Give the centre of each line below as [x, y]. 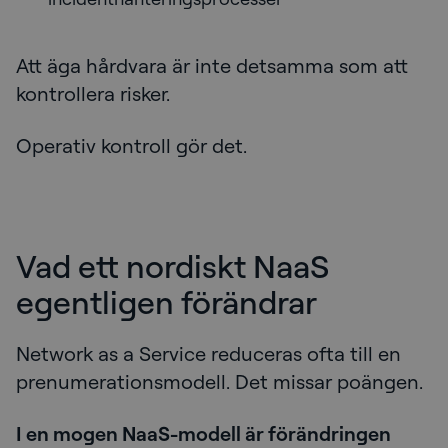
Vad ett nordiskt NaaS [172, 266]
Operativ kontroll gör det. [131, 146]
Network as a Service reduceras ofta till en [208, 354]
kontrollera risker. [93, 94]
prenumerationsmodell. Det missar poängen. [219, 382]
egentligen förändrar [166, 302]
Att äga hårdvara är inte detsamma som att [212, 66]
